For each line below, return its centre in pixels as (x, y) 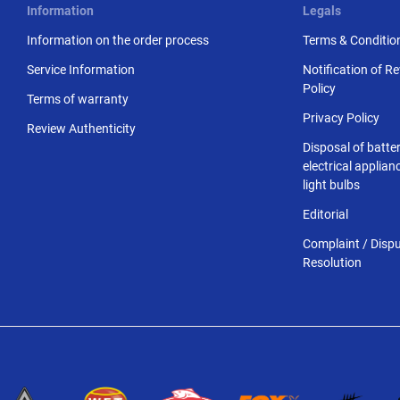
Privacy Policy (341, 118)
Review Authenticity (82, 129)
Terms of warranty (78, 99)
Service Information (81, 70)
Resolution (332, 262)
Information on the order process (118, 40)
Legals (321, 11)
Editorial (325, 214)
